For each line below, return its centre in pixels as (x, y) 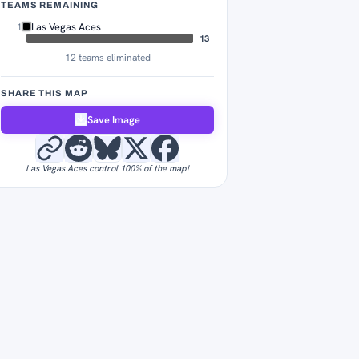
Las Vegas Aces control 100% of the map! (107, 168)
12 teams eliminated (107, 57)
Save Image (114, 119)
